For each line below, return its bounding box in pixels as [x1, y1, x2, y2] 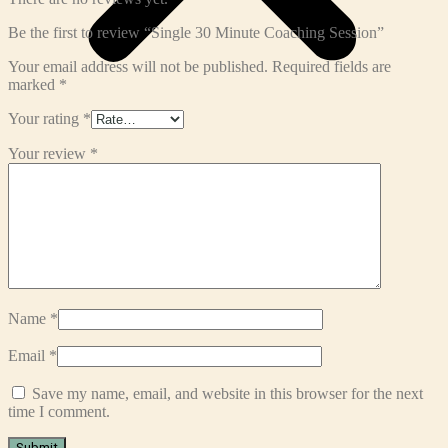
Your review [8, 145, 90, 163]
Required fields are [272, 58, 391, 76]
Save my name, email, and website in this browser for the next [32, 385, 423, 403]
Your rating [8, 110, 83, 128]
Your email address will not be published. [8, 58, 268, 76]
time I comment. [8, 403, 110, 421]
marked [8, 76, 59, 94]
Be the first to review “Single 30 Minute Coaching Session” [8, 24, 384, 42]
